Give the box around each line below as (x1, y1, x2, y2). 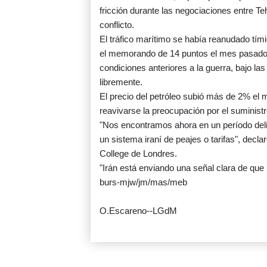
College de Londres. (100, 148, 177, 159)
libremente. (100, 77, 142, 88)
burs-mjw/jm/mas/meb (100, 177, 187, 188)
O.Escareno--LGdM (100, 206, 177, 216)
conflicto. (100, 20, 134, 30)
